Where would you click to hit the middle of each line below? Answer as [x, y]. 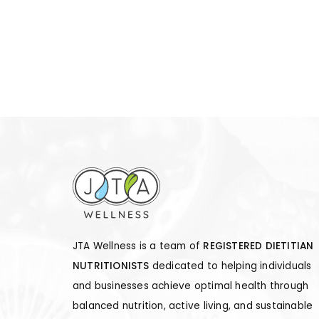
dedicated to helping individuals [230, 266]
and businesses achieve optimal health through [191, 286]
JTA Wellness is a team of [138, 246]
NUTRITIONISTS [111, 266]
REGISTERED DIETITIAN [258, 246]
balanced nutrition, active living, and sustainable [193, 306]
